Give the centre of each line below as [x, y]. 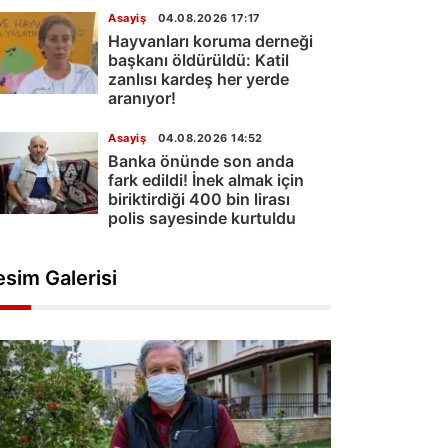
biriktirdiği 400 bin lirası [199, 199]
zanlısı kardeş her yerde [198, 79]
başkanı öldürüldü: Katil [198, 60]
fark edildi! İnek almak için [206, 180]
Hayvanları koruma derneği [210, 41]
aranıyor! [142, 98]
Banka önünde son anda [201, 161]
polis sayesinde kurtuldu [202, 218]
